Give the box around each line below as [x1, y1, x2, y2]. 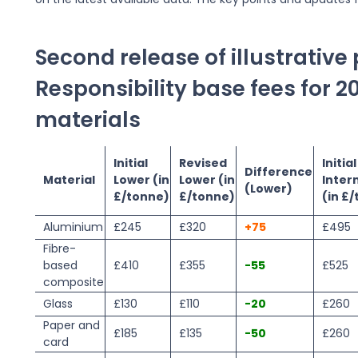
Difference [244, 164, 312, 181]
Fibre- [42, 241, 76, 257]
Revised [178, 155, 227, 172]
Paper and [42, 317, 100, 334]
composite [42, 274, 104, 291]
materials [34, 105, 141, 135]
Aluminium [42, 219, 103, 236]
